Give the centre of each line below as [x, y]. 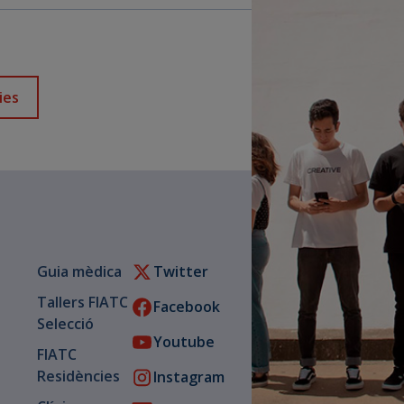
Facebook [187, 307]
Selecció [65, 323]
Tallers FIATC [82, 302]
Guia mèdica [79, 271]
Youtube [184, 342]
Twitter [181, 272]
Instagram [189, 377]
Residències [78, 376]
